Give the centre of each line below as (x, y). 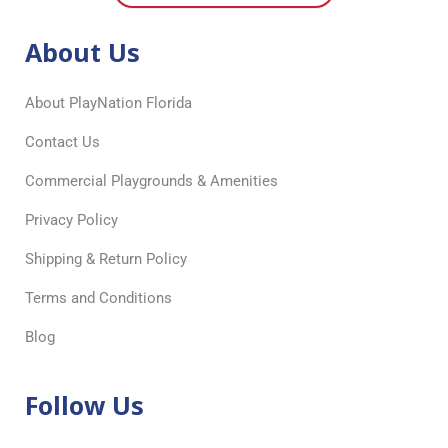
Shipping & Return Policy (106, 259)
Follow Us (84, 405)
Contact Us (62, 142)
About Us (82, 52)
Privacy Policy (71, 220)
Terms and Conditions (98, 298)
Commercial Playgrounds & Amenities (151, 181)
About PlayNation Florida (108, 103)
